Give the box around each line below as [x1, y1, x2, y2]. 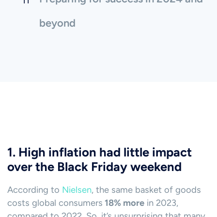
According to [7, 185, 62, 196]
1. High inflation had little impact [7, 145, 192, 160]
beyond [39, 16, 76, 30]
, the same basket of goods [92, 185, 201, 196]
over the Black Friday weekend [7, 159, 182, 174]
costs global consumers [7, 198, 103, 209]
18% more [103, 198, 144, 209]
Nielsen [62, 185, 92, 196]
